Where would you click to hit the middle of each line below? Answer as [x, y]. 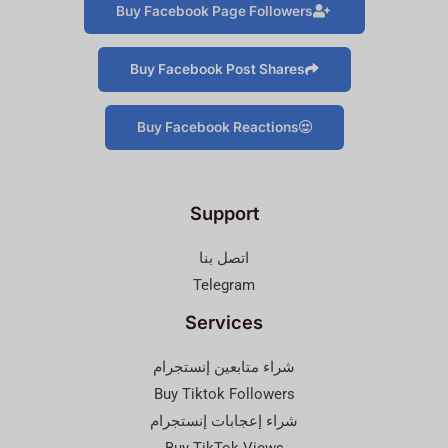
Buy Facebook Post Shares [217, 69]
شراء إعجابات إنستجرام [224, 421]
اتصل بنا [224, 258]
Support [224, 213]
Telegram [224, 285]
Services [224, 322]
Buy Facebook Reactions [217, 127]
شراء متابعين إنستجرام [224, 367]
